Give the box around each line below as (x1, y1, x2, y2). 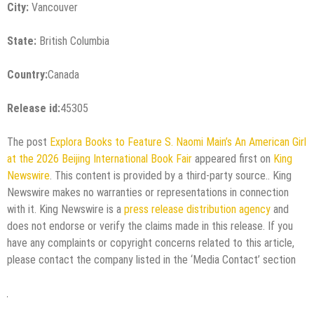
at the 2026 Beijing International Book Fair (7, 151, 192, 165)
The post (7, 135, 50, 149)
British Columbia (36, 34, 109, 48)
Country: (7, 67, 48, 81)
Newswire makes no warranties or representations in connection (7, 185, 289, 199)
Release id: (7, 101, 60, 115)
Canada (48, 67, 79, 81)
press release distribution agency (124, 202, 271, 216)
